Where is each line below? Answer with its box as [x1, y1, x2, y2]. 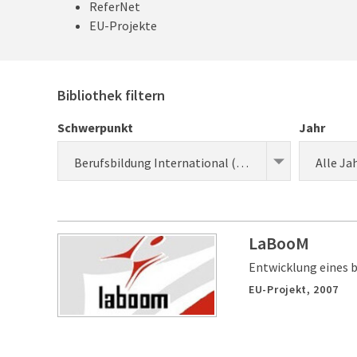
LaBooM [249, 232, 309, 254]
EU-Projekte [89, 18, 157, 33]
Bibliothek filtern [57, 86, 165, 104]
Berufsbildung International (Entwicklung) [236, 155, 249, 171]
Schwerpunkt [57, 120, 133, 135]
